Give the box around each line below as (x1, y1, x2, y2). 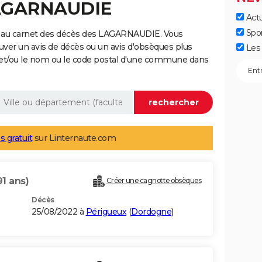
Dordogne (131, 206, 171, 218)
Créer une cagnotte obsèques (106, 176, 201, 185)
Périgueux (85, 206, 126, 218)
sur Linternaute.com (32, 133, 116, 144)
